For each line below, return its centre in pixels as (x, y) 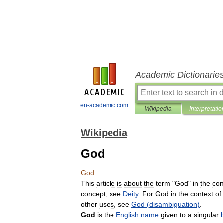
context (202, 194)
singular (206, 215)
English (127, 215)
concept (93, 194)
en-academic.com (104, 105)
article (106, 183)
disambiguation (173, 204)
